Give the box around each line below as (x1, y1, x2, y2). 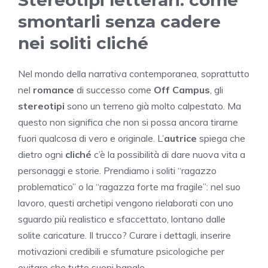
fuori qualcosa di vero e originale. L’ (18, 132, 164, 144)
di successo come (74, 83, 154, 96)
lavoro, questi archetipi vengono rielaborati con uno (18, 196, 233, 209)
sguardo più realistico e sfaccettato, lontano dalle (18, 212, 226, 225)
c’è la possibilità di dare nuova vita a (92, 148, 245, 160)
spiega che (197, 132, 245, 144)
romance (33, 83, 74, 96)
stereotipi (18, 99, 65, 112)
